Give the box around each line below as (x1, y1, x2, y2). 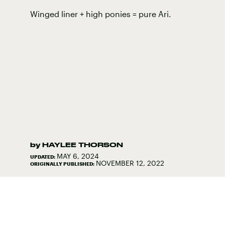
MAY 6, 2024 (57, 151, 99, 160)
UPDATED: (30, 153, 57, 160)
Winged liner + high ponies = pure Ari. (30, 9, 171, 19)
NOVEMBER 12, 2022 (96, 158, 164, 167)
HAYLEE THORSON (42, 141, 123, 148)
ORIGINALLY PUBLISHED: (30, 160, 96, 167)
